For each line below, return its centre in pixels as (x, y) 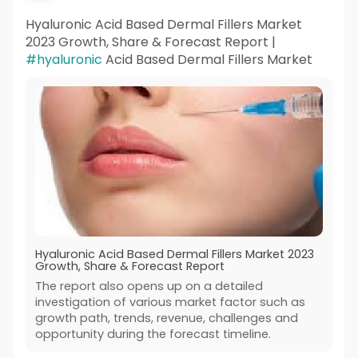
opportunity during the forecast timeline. (153, 334)
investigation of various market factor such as (170, 302)
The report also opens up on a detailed (149, 286)
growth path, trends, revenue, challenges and (166, 318)
